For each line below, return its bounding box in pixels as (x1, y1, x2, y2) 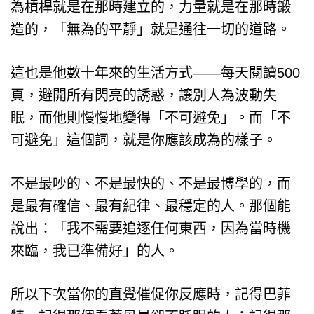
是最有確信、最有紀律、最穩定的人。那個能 (11, 198, 291, 214)
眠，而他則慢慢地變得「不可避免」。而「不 (11, 109, 291, 125)
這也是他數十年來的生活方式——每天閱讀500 (11, 64, 300, 81)
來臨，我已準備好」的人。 (11, 243, 179, 259)
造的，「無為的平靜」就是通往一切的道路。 (11, 21, 291, 37)
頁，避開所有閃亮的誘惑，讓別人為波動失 (11, 87, 277, 103)
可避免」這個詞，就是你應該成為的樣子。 (11, 132, 277, 148)
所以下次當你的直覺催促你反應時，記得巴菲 (11, 286, 291, 302)
